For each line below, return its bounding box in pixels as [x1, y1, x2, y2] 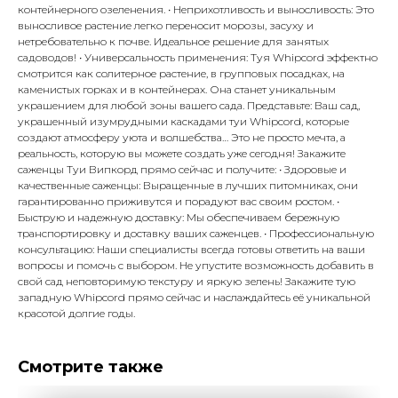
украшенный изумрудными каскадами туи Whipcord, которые [18, 114, 349, 128]
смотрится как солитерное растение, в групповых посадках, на [18, 66, 345, 80]
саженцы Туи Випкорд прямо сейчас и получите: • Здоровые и [18, 162, 346, 176]
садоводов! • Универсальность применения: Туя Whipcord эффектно [18, 50, 378, 64]
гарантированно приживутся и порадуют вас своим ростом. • [18, 194, 339, 208]
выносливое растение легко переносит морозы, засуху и [18, 18, 314, 32]
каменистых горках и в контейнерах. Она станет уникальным [18, 82, 336, 96]
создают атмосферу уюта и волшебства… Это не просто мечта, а [18, 130, 346, 144]
